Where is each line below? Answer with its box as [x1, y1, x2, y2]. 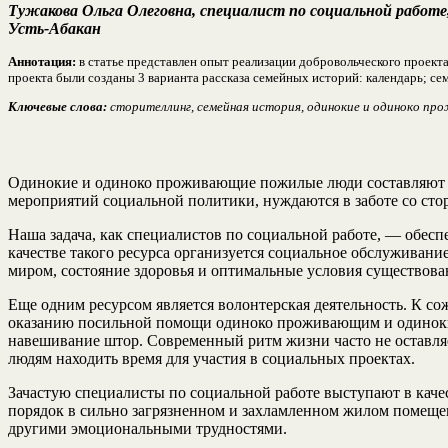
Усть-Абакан [8, 19, 101, 37]
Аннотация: [8, 53, 76, 69]
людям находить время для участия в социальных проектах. [8, 349, 415, 367]
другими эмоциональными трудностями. [8, 419, 287, 437]
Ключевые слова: [8, 98, 107, 114]
